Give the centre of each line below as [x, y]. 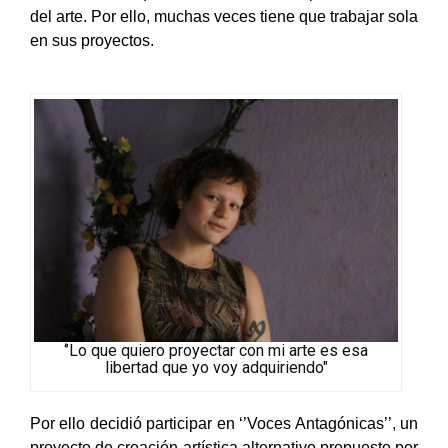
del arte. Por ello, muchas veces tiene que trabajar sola [224, 38]
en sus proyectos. [92, 62]
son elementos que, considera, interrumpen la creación [224, 14]
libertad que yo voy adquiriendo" [216, 388]
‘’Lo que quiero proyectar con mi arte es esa [216, 371]
